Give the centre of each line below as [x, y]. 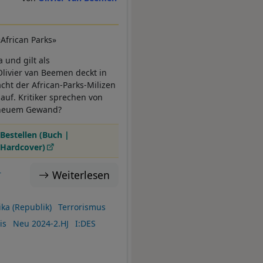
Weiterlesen [81, 175]
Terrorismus [82, 207]
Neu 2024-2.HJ [41, 224]
